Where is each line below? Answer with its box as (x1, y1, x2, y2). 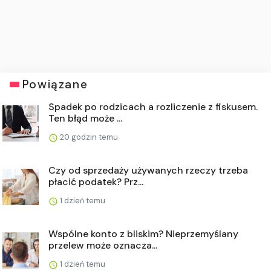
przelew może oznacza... (48, 239, 157, 252)
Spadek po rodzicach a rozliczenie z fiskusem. (48, 100, 258, 114)
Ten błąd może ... (48, 112, 122, 125)
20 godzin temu (58, 132, 118, 143)
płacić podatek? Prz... (48, 175, 143, 189)
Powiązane (22, 77, 88, 93)
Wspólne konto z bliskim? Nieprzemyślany (48, 227, 238, 241)
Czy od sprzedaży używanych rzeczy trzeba (48, 164, 248, 177)
